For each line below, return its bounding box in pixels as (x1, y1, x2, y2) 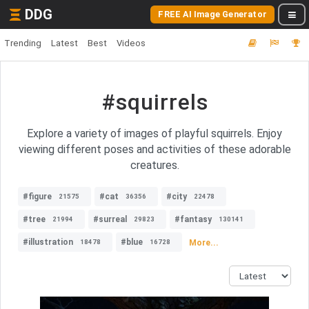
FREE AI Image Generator (158, 9, 267, 19)
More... (189, 237, 219, 248)
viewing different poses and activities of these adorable (18, 143, 291, 156)
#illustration (23, 237, 73, 247)
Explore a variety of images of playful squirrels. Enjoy (27, 127, 282, 140)
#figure (23, 192, 52, 201)
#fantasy (175, 215, 212, 224)
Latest (51, 38, 78, 48)
